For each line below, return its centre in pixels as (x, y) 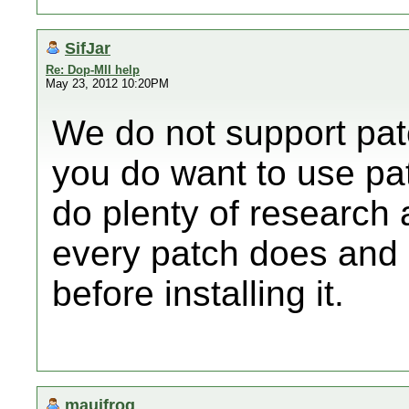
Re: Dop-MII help (93, 70)
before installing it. (198, 294)
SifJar (88, 48)
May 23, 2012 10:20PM (107, 84)
